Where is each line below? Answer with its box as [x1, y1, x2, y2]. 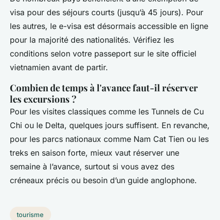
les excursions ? [10, 93, 77, 106]
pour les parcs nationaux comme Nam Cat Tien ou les [10, 134, 209, 144]
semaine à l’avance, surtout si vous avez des [10, 162, 174, 172]
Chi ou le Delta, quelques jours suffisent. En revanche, [10, 120, 210, 131]
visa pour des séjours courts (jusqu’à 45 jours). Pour [10, 7, 203, 18]
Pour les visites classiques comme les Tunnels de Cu [10, 107, 204, 117]
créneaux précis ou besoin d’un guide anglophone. [10, 175, 197, 186]
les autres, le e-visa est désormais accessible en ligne [10, 21, 208, 31]
